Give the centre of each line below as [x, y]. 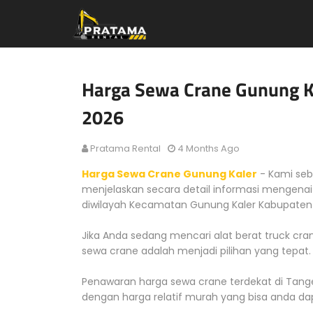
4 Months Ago [209, 148]
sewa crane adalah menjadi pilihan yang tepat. [196, 251]
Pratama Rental [125, 148]
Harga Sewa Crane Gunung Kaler [169, 174]
